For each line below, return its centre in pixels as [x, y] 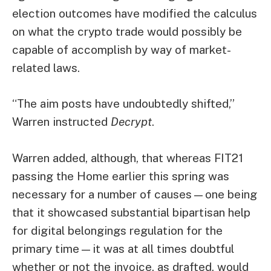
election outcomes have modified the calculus [135, 13]
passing [33, 176]
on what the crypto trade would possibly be [127, 31]
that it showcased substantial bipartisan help [131, 212]
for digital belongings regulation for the [117, 230]
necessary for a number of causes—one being [135, 194]
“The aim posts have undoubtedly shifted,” [123, 104]
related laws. [46, 67]
